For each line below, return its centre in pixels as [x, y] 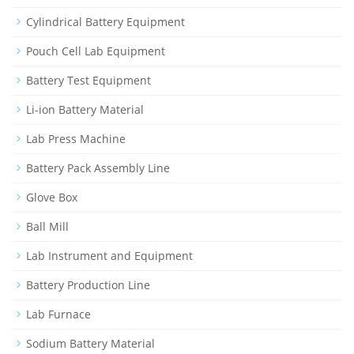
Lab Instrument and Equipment [109, 255]
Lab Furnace [58, 314]
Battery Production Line [88, 284]
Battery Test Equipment [88, 80]
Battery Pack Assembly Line [98, 168]
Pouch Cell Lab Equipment [96, 51]
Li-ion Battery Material [85, 109]
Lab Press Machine [76, 138]
